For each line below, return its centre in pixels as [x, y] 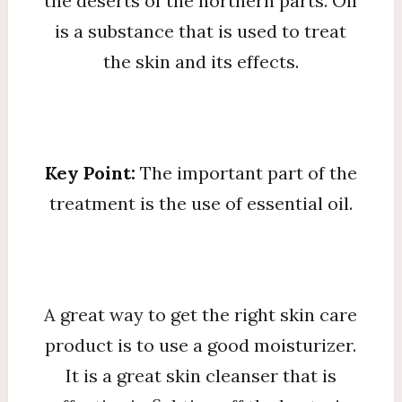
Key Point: [92, 172]
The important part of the [248, 172]
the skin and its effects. [201, 61]
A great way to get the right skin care [201, 314]
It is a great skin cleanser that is [201, 375]
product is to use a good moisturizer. [201, 345]
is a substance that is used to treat [201, 31]
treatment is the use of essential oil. [201, 203]
